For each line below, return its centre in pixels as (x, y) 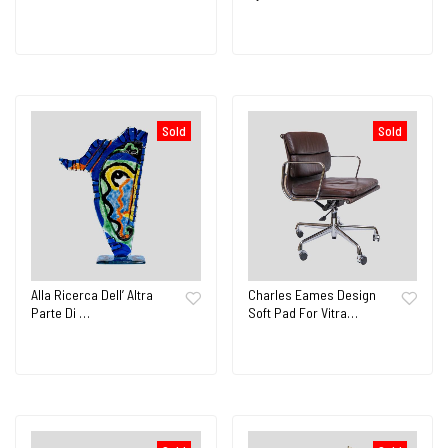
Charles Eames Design (311, 294)
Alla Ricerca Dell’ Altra (92, 294)
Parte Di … (60, 312)
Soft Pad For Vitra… (302, 312)
